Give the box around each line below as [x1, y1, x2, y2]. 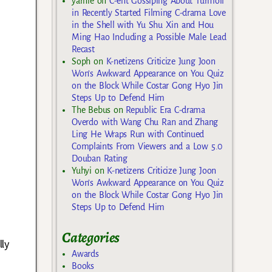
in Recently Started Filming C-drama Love [72, 7, 226, 18]
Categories [62, 227, 120, 247]
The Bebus [72, 104, 110, 115]
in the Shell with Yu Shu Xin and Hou [72, 19, 214, 30]
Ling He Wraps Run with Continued [72, 129, 205, 139]
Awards [72, 249, 99, 259]
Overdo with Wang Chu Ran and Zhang [72, 117, 218, 127]
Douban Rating [72, 153, 127, 163]
